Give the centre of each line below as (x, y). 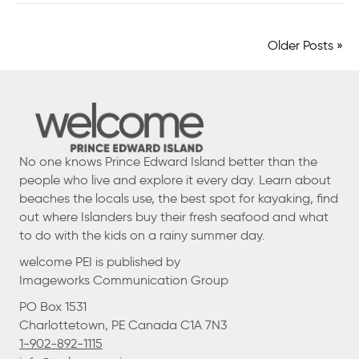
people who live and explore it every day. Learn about (175, 179)
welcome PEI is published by (100, 261)
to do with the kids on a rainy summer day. (142, 235)
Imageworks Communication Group (124, 280)
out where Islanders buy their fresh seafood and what (174, 216)
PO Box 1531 (53, 306)
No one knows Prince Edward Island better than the (168, 161)
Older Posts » (305, 45)
